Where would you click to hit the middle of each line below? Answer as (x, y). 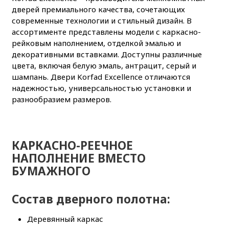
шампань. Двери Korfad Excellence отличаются (101, 77)
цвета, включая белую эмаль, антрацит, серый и (104, 66)
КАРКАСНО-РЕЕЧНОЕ (72, 146)
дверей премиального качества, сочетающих (98, 9)
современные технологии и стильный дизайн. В (101, 21)
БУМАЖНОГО (51, 171)
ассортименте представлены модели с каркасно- (106, 32)
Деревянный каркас (65, 219)
